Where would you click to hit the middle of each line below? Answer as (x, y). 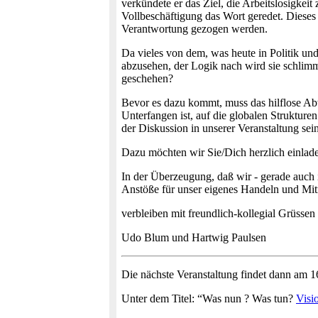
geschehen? (147, 78)
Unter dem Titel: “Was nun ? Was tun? (209, 298)
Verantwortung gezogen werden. (194, 29)
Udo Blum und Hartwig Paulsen (194, 237)
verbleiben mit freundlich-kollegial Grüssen (218, 213)
